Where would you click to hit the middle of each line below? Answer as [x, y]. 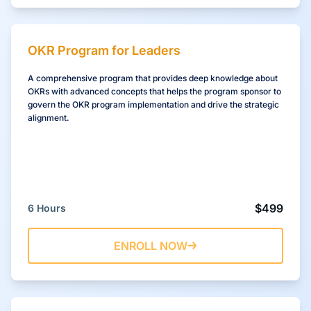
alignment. [49, 117]
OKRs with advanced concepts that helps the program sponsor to [154, 91]
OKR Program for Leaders [104, 50]
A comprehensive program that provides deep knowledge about [153, 78]
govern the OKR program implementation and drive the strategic [153, 104]
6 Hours [47, 208]
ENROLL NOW [151, 245]
